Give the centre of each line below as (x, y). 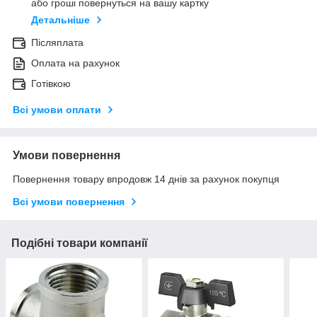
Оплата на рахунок (75, 63)
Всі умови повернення (69, 201)
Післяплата (57, 42)
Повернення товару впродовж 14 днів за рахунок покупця (146, 179)
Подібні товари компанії (80, 243)
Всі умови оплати (57, 109)
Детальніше (60, 19)
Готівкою (51, 83)
